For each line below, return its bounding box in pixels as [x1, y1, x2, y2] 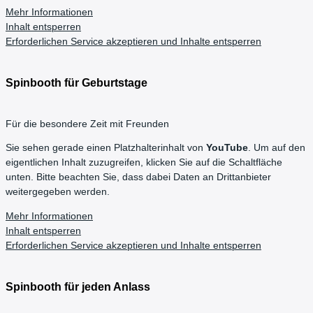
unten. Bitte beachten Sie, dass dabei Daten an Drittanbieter [6, 172, 271, 183]
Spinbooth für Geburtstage [6, 76, 147, 89]
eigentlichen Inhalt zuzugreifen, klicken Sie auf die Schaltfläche [6, 157, 282, 168]
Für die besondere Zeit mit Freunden [6, 118, 169, 129]
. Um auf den [248, 143, 305, 154]
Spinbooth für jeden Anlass [6, 281, 150, 293]
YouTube [206, 143, 248, 154]
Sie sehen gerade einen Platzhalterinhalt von [6, 143, 206, 154]
